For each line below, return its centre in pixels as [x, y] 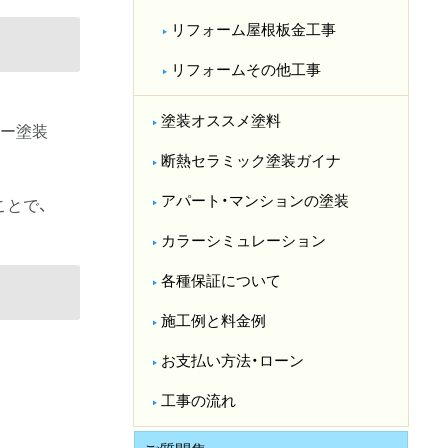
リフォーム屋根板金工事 [254, 30]
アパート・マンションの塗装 [255, 201]
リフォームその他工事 [246, 70]
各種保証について [221, 281]
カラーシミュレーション [244, 241]
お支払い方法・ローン [233, 361]
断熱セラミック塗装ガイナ [251, 161]
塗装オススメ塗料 [221, 121]
